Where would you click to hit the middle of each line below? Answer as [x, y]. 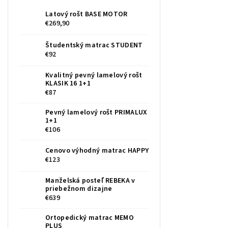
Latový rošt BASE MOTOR [87, 15]
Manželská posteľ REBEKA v [90, 181]
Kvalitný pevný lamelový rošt [94, 76]
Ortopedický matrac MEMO [90, 218]
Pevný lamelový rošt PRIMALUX [96, 113]
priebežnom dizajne [79, 189]
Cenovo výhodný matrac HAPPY [97, 151]
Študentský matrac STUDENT [94, 46]
